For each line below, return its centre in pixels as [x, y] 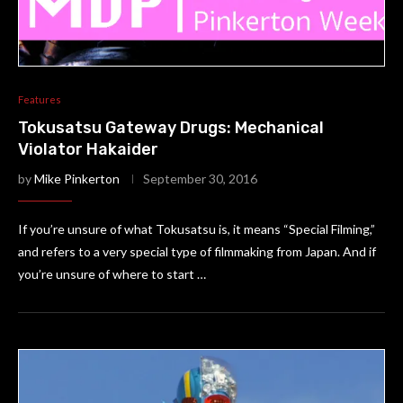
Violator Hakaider [88, 149]
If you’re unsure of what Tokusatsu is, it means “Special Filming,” [197, 229]
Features [40, 99]
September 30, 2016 [200, 179]
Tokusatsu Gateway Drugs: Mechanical [171, 128]
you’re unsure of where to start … [112, 274]
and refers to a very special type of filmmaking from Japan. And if [197, 251]
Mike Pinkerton [77, 179]
